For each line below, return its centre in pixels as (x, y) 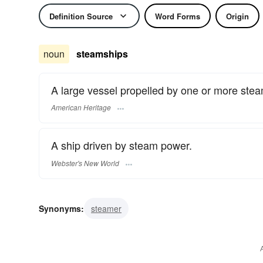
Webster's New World (85, 163)
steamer (106, 208)
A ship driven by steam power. (122, 145)
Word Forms (178, 16)
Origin (237, 16)
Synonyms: (61, 208)
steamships (102, 54)
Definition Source (81, 16)
